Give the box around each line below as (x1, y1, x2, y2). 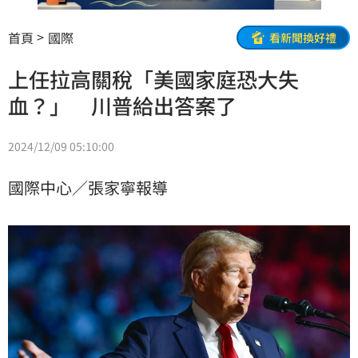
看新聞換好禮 (269, 29, 336, 46)
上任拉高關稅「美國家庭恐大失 (8, 64, 299, 94)
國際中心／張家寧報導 (8, 176, 168, 200)
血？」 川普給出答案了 (8, 90, 237, 121)
